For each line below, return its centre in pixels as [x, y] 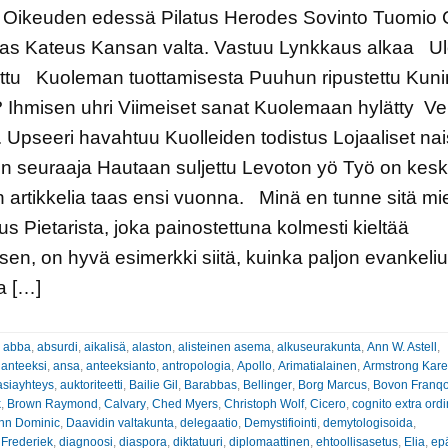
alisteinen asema [224, 346]
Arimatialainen [317, 365]
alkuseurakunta [318, 346]
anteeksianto [120, 365]
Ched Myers [184, 403]
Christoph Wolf [263, 403]
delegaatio [208, 422]
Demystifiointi [280, 422]
